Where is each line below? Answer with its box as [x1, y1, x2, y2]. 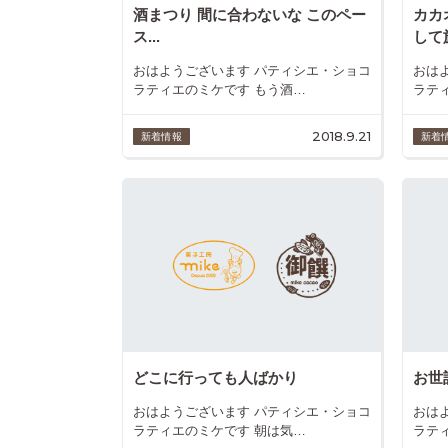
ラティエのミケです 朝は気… [133, 423, 306, 439]
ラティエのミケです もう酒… [133, 82, 306, 98]
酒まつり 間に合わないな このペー [133, 6, 366, 24]
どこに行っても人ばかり [133, 369, 298, 387]
